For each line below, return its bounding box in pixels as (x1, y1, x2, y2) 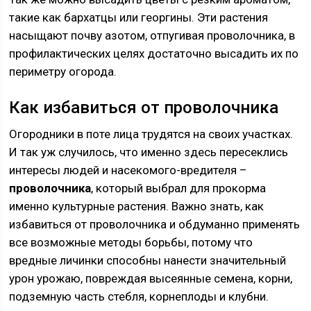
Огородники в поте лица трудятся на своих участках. (9, 127, 294, 141)
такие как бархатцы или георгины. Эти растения (9, 10, 269, 24)
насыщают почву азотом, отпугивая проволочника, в (9, 28, 296, 42)
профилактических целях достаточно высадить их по (9, 47, 299, 60)
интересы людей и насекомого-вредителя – (9, 163, 248, 177)
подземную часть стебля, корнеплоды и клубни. (9, 289, 269, 303)
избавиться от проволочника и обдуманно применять (9, 217, 301, 231)
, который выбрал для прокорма (91, 181, 267, 195)
